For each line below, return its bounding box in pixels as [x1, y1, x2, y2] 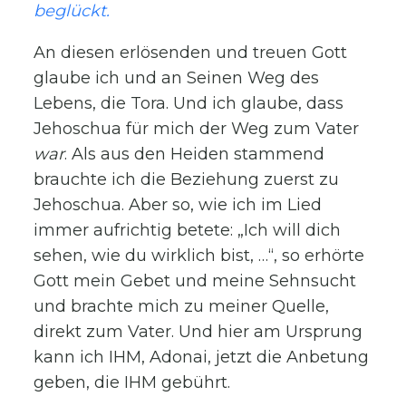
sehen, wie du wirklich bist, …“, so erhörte [34, 245, 365, 266]
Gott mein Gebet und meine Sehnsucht [34, 270, 357, 291]
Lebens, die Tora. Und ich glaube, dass [34, 92, 344, 113]
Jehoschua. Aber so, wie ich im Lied [34, 194, 323, 215]
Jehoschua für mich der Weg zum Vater [34, 118, 360, 139]
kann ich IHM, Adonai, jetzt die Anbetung [34, 346, 370, 367]
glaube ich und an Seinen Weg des [34, 67, 320, 88]
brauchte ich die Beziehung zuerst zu [34, 169, 340, 189]
